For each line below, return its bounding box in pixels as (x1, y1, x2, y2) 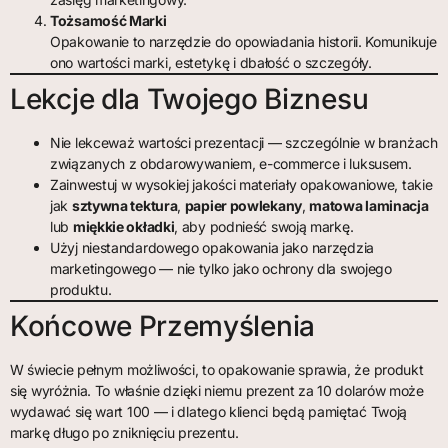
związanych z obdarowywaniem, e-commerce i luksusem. (50, 154, 412, 172)
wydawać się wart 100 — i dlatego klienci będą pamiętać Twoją (10, 402, 408, 420)
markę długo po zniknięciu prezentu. (10, 423, 239, 441)
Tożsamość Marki (50, 11, 167, 29)
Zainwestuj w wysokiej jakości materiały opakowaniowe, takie (50, 175, 433, 193)
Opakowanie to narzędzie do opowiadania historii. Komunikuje (50, 32, 437, 50)
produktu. (50, 280, 112, 298)
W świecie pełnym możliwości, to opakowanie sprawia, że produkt (10, 360, 424, 378)
